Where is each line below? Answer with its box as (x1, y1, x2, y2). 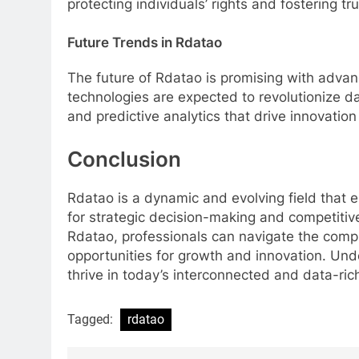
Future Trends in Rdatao (67, 34, 222, 50)
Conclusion (67, 146, 181, 171)
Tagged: (67, 312, 116, 328)
